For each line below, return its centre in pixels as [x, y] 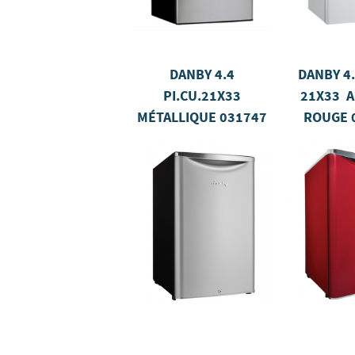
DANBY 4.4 [202, 74]
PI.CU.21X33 [202, 96]
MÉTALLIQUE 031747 [202, 117]
